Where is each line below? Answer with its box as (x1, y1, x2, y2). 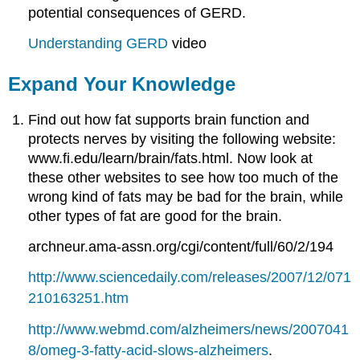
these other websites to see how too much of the (28, 169, 339, 186)
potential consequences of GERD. (28, 5, 247, 22)
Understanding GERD (28, 35, 169, 52)
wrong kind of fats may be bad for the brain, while (28, 188, 344, 205)
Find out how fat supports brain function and (28, 111, 310, 128)
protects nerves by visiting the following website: (28, 130, 337, 147)
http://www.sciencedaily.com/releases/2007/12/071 (28, 269, 352, 286)
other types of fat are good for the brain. (28, 207, 283, 224)
